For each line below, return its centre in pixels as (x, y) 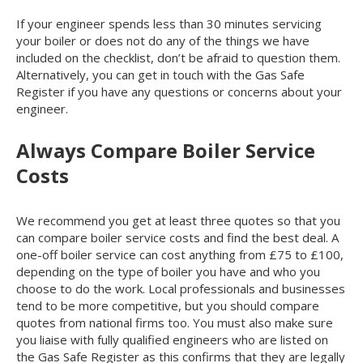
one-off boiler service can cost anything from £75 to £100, (180, 254)
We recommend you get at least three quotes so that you (178, 220)
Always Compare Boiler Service (166, 150)
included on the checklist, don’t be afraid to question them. (178, 57)
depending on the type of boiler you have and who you (168, 271)
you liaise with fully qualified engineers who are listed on (172, 339)
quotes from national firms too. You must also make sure (175, 322)
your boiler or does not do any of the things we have (163, 40)
